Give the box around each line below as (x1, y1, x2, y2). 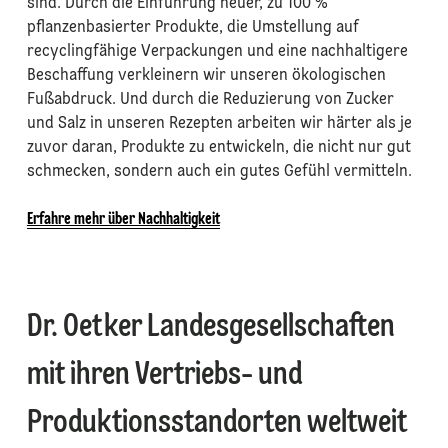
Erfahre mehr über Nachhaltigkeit (26, 212, 220, 229)
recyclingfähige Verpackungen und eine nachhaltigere (26, 44, 408, 61)
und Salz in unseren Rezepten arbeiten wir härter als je (26, 116, 412, 133)
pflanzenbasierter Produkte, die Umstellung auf (26, 20, 359, 37)
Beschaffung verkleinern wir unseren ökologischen (26, 68, 386, 85)
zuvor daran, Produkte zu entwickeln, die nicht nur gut (26, 140, 411, 157)
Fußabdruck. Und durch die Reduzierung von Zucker (26, 92, 394, 109)
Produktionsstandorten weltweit (26, 408, 407, 441)
